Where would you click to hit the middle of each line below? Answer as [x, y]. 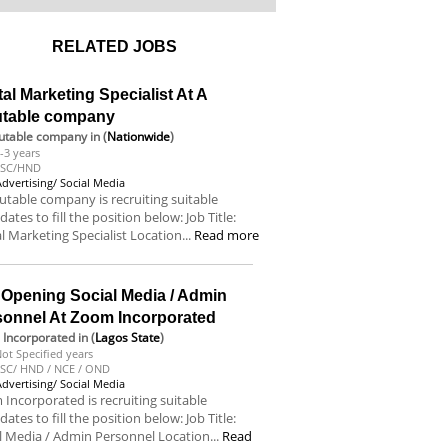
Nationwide [139, 136]
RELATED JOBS [115, 46]
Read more [227, 235]
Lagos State [128, 337]
